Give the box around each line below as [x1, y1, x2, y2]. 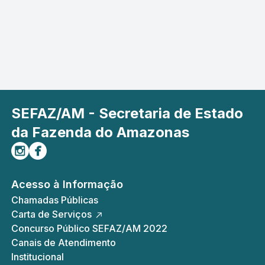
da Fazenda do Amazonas [11, 124, 189, 141]
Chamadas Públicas [11, 194, 98, 206]
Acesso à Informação [11, 178, 123, 190]
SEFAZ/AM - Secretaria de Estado [11, 105, 243, 122]
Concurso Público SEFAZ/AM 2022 [11, 222, 167, 234]
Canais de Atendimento [11, 237, 116, 248]
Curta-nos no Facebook [28, 143, 137, 154]
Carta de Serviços [11, 208, 92, 220]
